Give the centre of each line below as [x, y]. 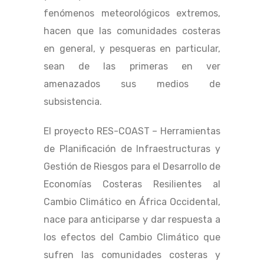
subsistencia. [73, 102]
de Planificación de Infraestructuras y [132, 149]
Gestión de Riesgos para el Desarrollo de [132, 167]
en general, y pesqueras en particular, [132, 49]
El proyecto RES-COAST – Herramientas [132, 131]
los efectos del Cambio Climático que [132, 237]
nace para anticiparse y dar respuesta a [132, 220]
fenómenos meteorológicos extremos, [132, 14]
